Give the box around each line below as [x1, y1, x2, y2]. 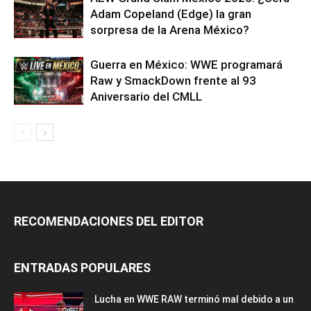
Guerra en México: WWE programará [90, 57, 283, 72]
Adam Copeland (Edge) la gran [90, 6, 251, 21]
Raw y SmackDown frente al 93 [90, 73, 256, 87]
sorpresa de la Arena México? [90, 22, 249, 37]
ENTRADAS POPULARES [14, 260, 151, 275]
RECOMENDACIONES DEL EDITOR [14, 213, 203, 228]
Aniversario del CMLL [90, 89, 202, 103]
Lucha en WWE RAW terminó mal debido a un [94, 293, 294, 305]
